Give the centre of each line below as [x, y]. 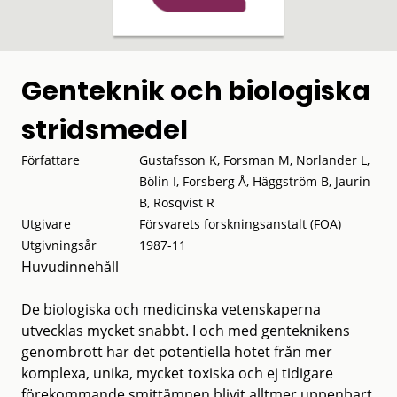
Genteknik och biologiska [196, 91]
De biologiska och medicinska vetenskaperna [171, 309]
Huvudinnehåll [70, 266]
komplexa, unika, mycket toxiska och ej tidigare [177, 373]
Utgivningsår [59, 245]
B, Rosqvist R [177, 202]
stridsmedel [105, 130]
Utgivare [46, 223]
